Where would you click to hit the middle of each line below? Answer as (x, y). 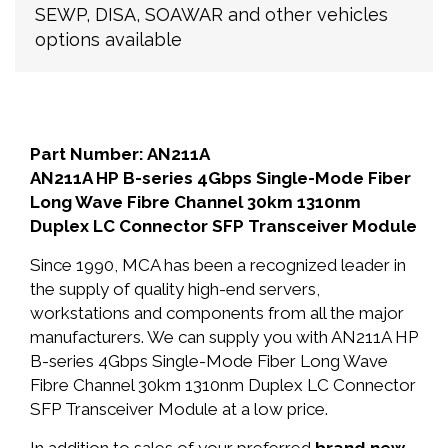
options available (108, 39)
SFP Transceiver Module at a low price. (179, 409)
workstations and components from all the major (217, 313)
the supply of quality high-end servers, (175, 289)
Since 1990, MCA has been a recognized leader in (218, 265)
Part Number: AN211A (120, 154)
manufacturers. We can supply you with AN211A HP (224, 337)
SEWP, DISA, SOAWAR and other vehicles (211, 14)
